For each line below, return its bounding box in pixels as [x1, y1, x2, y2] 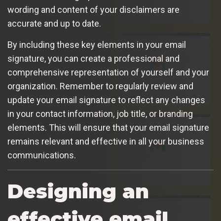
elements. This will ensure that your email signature [7, 122, 209, 133]
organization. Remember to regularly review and [7, 81, 193, 91]
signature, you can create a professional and [7, 53, 180, 64]
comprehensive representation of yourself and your [7, 67, 209, 77]
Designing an [7, 179, 149, 203]
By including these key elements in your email [7, 39, 186, 50]
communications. [7, 150, 76, 160]
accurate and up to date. [7, 18, 101, 29]
